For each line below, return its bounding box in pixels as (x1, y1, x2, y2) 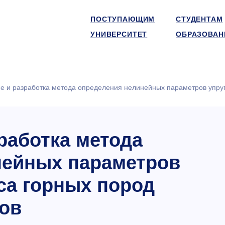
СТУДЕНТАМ (176, 15, 223, 23)
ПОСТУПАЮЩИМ (90, 15, 155, 23)
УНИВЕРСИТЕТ (90, 30, 148, 38)
